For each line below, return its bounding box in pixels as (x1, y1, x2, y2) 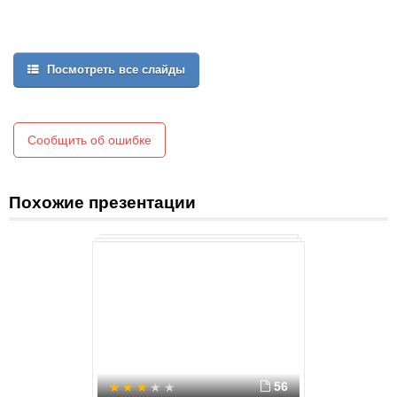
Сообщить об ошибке (27, 133, 152, 147)
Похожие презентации (9, 193, 196, 212)
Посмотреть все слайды (43, 64, 185, 76)
